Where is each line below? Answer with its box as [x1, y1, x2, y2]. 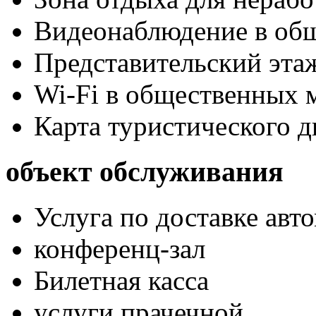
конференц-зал [34, 233, 205, 265]
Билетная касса [34, 265, 209, 296]
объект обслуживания [6, 155, 284, 188]
